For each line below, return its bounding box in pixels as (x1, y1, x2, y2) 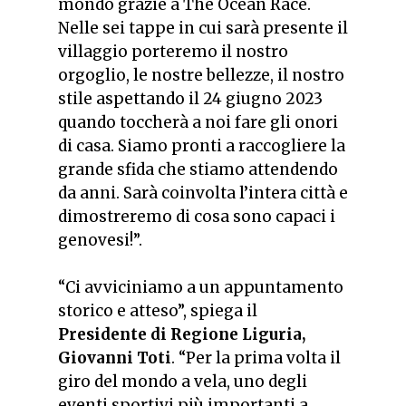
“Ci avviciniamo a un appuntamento (58, 276, 343, 297)
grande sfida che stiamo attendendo (58, 159, 338, 180)
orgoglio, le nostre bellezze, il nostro (58, 65, 344, 86)
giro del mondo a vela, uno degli (58, 371, 307, 391)
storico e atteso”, (58, 300, 190, 321)
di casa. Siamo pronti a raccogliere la (58, 136, 345, 157)
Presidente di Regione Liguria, (58, 324, 305, 344)
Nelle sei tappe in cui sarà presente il (58, 18, 348, 39)
